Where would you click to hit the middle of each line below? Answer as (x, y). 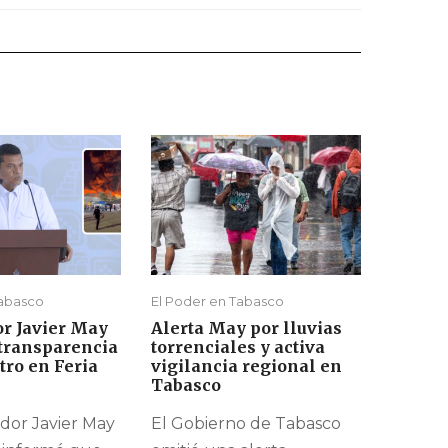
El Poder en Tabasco (217, 301)
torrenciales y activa (238, 347)
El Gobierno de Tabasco (246, 424)
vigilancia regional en (246, 366)
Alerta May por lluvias (246, 328)
